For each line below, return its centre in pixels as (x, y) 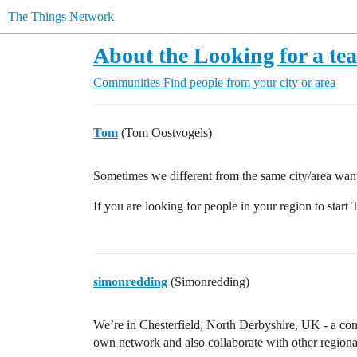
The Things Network (61, 16)
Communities (127, 82)
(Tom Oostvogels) (165, 133)
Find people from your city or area (249, 82)
